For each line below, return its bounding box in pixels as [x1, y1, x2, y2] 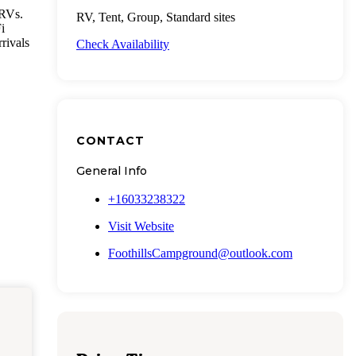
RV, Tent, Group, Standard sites [76, 10, 235, 25]
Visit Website [108, 219, 174, 233]
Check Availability [76, 37, 169, 52]
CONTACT [76, 133, 145, 148]
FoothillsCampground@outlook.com [108, 246, 292, 260]
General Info [76, 163, 147, 178]
